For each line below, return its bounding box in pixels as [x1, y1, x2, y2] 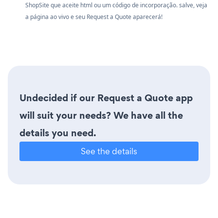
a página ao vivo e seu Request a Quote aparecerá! [25, 12, 163, 21]
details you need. [19, 126, 96, 140]
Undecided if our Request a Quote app [19, 91, 193, 105]
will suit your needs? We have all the [19, 108, 183, 122]
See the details [81, 145, 137, 157]
